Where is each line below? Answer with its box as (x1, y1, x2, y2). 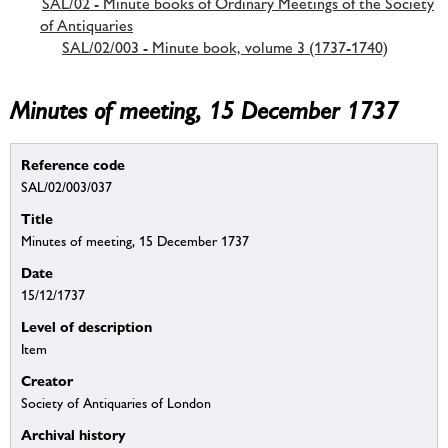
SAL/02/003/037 (21, 179, 112, 196)
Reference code (21, 156, 125, 174)
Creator (21, 372, 73, 390)
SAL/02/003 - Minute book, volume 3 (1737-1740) (62, 37, 388, 57)
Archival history (21, 426, 126, 444)
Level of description (21, 318, 152, 336)
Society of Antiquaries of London (21, 395, 211, 412)
